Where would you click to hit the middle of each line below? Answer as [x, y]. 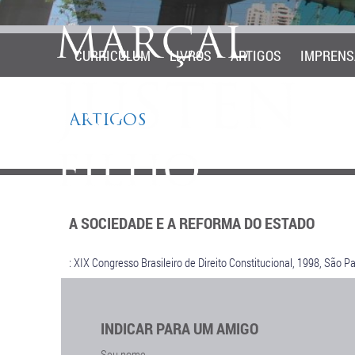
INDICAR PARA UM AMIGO [179, 328]
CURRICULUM [113, 55]
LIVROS [191, 55]
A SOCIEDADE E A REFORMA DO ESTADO [192, 223]
